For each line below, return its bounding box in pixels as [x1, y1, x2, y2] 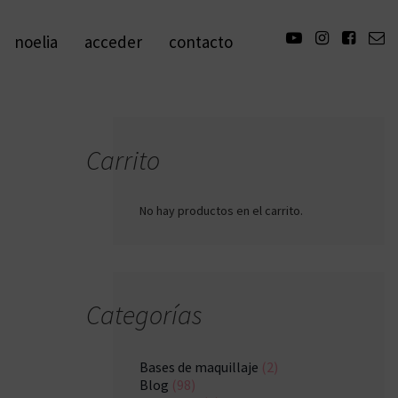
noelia [14, 31, 58, 52]
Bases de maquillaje [139, 358, 259, 376]
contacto [169, 31, 233, 52]
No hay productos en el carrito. [139, 203, 303, 219]
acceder [84, 31, 142, 52]
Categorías [86, 298, 203, 331]
